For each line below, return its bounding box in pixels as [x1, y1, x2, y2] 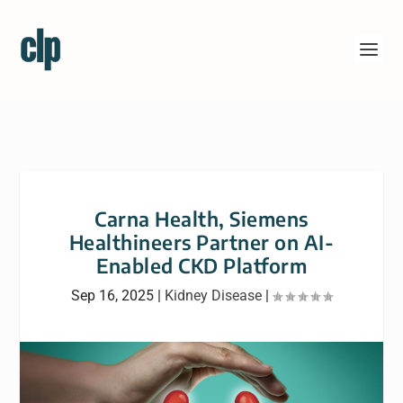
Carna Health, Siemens [94, 206, 309, 231]
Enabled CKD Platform [96, 253, 307, 278]
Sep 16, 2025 [71, 287, 154, 304]
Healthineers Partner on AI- [68, 229, 335, 255]
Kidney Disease [165, 287, 262, 304]
